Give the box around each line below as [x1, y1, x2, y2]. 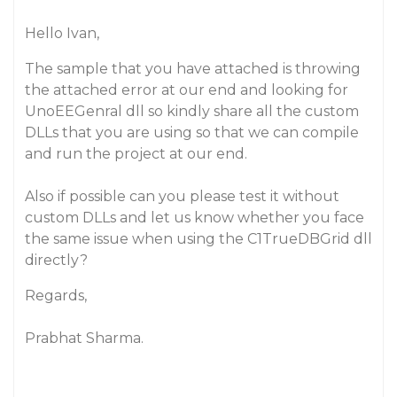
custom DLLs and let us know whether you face [25, 209, 364, 226]
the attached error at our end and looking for [25, 82, 348, 98]
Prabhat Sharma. [25, 330, 144, 346]
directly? [25, 252, 88, 269]
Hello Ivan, [25, 25, 99, 42]
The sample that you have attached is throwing [25, 60, 361, 77]
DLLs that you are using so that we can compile [25, 124, 359, 141]
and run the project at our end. [25, 145, 247, 162]
